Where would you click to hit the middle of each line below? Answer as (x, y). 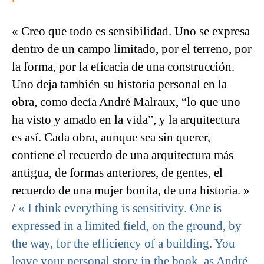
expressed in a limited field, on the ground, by (127, 226)
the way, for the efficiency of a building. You (123, 244)
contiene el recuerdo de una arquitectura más (123, 155)
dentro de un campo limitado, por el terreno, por (132, 49)
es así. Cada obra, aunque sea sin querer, (111, 138)
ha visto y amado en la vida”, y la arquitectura (126, 120)
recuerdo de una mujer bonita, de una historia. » (131, 191)
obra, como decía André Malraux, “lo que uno (126, 102)
